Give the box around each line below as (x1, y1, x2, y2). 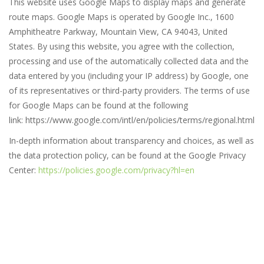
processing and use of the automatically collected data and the (9, 55, 249, 67)
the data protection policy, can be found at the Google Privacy (9, 150, 246, 161)
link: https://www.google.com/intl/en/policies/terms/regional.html (9, 114, 255, 126)
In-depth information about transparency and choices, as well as (9, 135, 254, 147)
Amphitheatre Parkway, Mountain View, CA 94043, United (9, 26, 227, 38)
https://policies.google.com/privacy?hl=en (38, 164, 194, 176)
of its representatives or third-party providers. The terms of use (9, 85, 250, 97)
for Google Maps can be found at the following (9, 100, 188, 111)
